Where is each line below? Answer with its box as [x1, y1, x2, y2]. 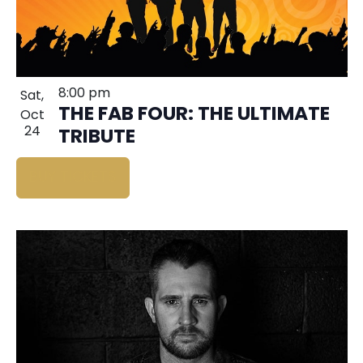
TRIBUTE [58, 122, 135, 155]
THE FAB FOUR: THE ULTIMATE [58, 99, 330, 132]
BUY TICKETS [28, 166, 117, 190]
